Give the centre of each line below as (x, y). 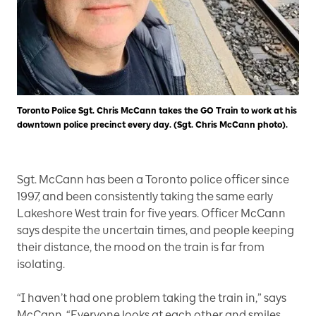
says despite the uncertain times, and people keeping (156, 230)
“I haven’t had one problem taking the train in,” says (152, 298)
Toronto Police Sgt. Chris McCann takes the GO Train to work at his (157, 110)
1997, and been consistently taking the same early (145, 196)
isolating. (41, 264)
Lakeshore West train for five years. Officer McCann (151, 213)
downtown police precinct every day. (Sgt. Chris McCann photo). (152, 124)
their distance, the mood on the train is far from (141, 247)
